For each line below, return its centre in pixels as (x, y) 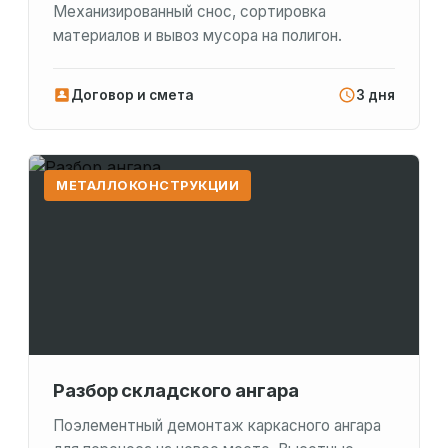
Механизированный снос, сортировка (189, 12)
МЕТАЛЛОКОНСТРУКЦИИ (147, 186)
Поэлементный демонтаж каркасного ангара (217, 426)
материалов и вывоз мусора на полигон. (197, 36)
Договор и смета (132, 95)
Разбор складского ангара (176, 390)
